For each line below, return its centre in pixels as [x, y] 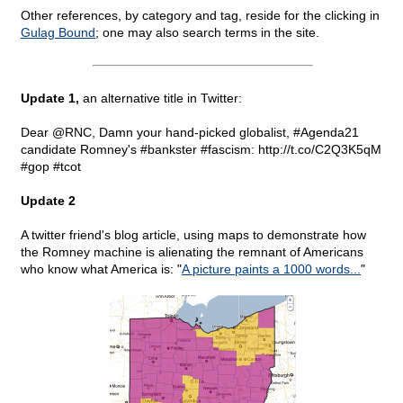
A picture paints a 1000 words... [271, 269]
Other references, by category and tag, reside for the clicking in [200, 16]
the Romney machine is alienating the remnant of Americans [192, 252]
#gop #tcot [51, 167]
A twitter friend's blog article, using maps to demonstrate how [193, 235]
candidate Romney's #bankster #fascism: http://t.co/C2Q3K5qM [201, 150]
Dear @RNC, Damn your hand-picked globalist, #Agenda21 [190, 133]
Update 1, [50, 99]
